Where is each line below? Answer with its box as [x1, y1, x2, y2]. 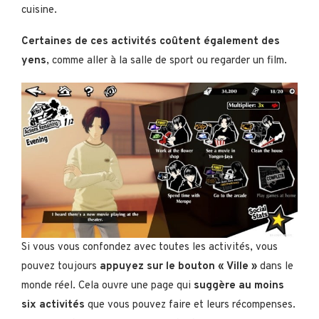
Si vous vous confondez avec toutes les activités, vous [21, 240, 278, 254]
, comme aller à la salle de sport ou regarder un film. [46, 53, 287, 68]
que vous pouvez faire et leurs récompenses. [85, 298, 296, 312]
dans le [257, 259, 293, 273]
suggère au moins [194, 278, 284, 293]
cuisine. [21, 3, 57, 17]
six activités [21, 298, 85, 312]
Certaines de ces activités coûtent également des [21, 34, 280, 48]
